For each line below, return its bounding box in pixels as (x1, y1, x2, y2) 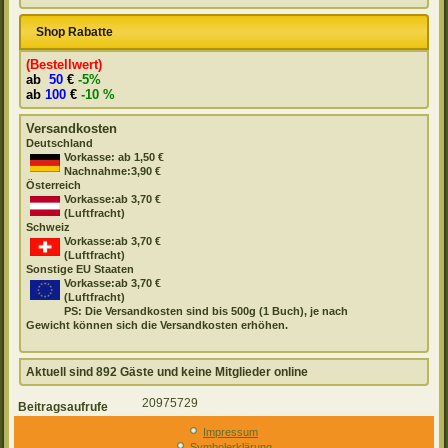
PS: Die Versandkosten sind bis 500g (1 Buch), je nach (64, 304, 349, 317)
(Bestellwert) (26, 56, 103, 72)
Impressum (203, 425, 258, 438)
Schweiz (26, 220, 71, 233)
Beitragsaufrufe (18, 399, 109, 414)
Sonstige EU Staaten (26, 262, 135, 275)
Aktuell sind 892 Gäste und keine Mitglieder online (26, 364, 309, 379)
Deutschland (26, 136, 94, 149)
